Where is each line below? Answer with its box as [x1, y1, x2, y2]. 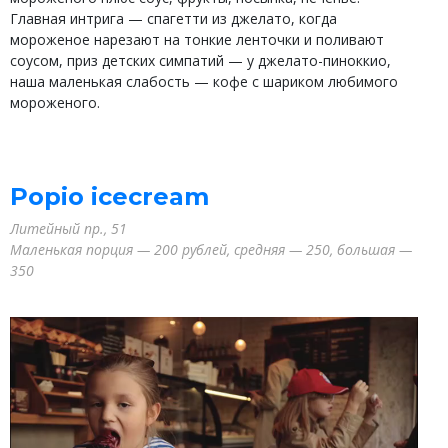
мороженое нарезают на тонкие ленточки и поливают [10, 29, 384, 49]
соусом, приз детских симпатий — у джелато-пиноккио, [10, 50, 391, 70]
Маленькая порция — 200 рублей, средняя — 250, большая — [10, 239, 412, 259]
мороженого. [10, 92, 100, 112]
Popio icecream [10, 181, 209, 211]
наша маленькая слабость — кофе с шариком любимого [10, 71, 398, 91]
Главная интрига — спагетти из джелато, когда [10, 8, 337, 28]
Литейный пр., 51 [10, 218, 127, 238]
